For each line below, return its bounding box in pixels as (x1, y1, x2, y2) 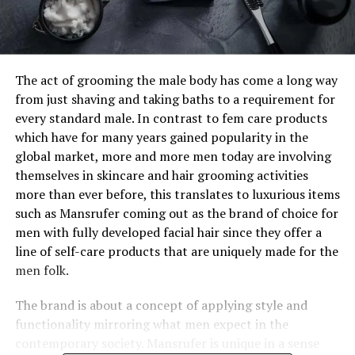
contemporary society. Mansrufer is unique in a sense (14, 334, 319, 352)
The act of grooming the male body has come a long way (14, 71, 338, 89)
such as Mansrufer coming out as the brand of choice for (14, 204, 338, 222)
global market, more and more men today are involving (14, 147, 331, 165)
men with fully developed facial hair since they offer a (14, 223, 322, 241)
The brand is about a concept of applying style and (14, 296, 307, 314)
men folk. (14, 261, 69, 279)
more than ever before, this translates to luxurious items (14, 185, 340, 203)
